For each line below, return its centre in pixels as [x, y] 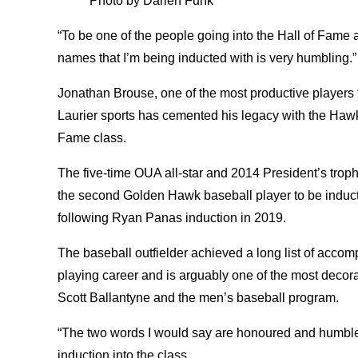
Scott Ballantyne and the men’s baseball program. [200, 297]
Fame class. [93, 137]
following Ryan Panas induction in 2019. [175, 217]
